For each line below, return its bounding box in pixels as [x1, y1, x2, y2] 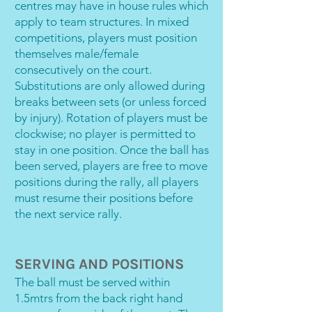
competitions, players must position [15, 31, 197, 45]
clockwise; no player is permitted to [15, 127, 196, 141]
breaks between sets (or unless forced [15, 95, 206, 109]
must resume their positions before [15, 191, 193, 205]
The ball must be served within [15, 275, 170, 289]
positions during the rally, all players [15, 175, 198, 189]
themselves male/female [15, 47, 139, 61]
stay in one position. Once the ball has [15, 143, 209, 157]
